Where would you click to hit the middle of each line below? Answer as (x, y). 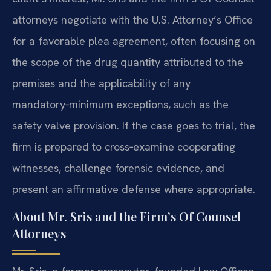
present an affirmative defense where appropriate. (134, 189)
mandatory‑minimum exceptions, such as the (120, 104)
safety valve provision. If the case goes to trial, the (134, 125)
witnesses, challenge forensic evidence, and (118, 168)
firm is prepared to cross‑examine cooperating (124, 146)
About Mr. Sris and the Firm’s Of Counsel (126, 217)
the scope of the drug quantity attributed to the (128, 62)
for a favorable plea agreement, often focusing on (134, 41)
